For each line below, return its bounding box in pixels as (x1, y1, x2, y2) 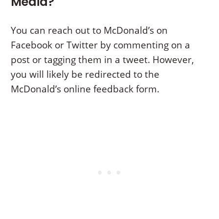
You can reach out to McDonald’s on (11, 23, 168, 37)
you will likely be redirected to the (11, 67, 160, 81)
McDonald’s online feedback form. (11, 82, 160, 95)
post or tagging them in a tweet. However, (11, 53, 195, 66)
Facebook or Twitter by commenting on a (11, 38, 191, 51)
